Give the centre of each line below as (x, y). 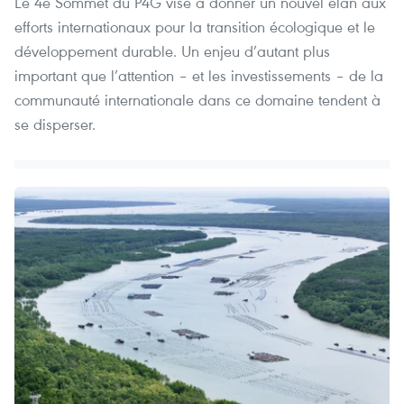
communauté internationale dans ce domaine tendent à (197, 100)
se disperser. (55, 124)
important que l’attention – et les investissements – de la (199, 76)
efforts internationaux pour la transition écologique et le (195, 27)
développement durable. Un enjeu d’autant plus (172, 51)
